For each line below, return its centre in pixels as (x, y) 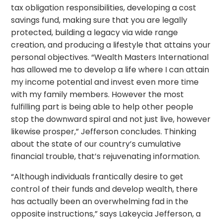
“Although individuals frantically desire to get (97, 177)
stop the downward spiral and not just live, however (111, 119)
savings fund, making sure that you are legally (99, 20)
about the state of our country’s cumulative (96, 144)
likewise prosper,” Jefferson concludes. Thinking (104, 132)
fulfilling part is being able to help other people (102, 107)
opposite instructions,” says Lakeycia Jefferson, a (106, 214)
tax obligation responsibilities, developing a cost (104, 8)
